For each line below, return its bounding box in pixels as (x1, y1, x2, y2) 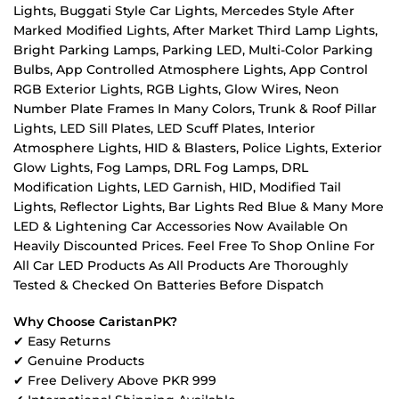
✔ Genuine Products (13, 353, 144, 370)
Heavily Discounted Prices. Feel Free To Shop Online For (13, 237, 375, 254)
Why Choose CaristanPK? (13, 313, 177, 330)
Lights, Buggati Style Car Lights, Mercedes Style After (13, 2, 354, 19)
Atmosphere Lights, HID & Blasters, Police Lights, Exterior (13, 139, 382, 156)
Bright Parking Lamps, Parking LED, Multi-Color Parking (13, 41, 373, 58)
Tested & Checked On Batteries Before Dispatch (13, 276, 324, 293)
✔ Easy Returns (13, 333, 110, 350)
